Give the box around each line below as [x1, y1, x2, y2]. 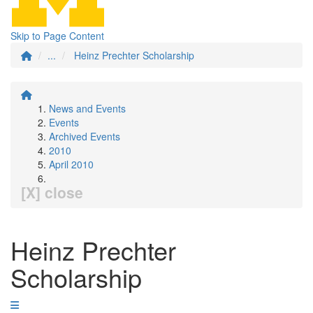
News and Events [49, 101, 126, 115]
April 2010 [49, 157, 94, 171]
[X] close [21, 182, 83, 203]
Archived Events [49, 129, 120, 143]
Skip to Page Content [10, 29, 104, 43]
